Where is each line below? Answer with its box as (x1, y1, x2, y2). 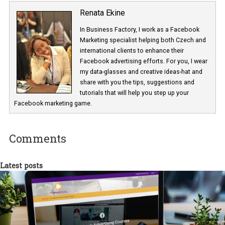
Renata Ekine (89, 83, 140, 94)
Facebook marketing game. (16, 185, 102, 194)
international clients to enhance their (89, 127, 205, 135)
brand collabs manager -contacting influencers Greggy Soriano (10, 15, 222, 24)
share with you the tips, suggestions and (89, 162, 216, 170)
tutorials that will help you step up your (89, 173, 210, 182)
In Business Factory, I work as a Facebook (89, 103, 222, 112)
